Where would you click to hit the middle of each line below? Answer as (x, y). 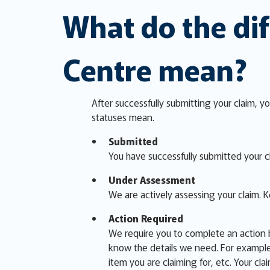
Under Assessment (152, 180)
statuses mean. (123, 117)
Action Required (146, 218)
